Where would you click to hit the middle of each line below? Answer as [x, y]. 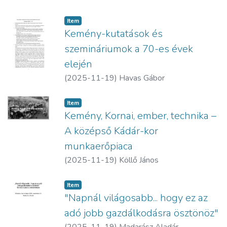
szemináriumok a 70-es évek [129, 49]
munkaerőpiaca [99, 146]
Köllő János [139, 160]
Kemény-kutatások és [113, 34]
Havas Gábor [142, 78]
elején [78, 64]
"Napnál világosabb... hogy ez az [136, 198]
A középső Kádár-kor [111, 131]
